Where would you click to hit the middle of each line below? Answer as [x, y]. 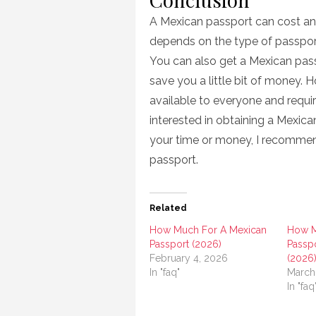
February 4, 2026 [189, 258]
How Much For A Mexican [208, 230]
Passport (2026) [186, 244]
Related [168, 208]
